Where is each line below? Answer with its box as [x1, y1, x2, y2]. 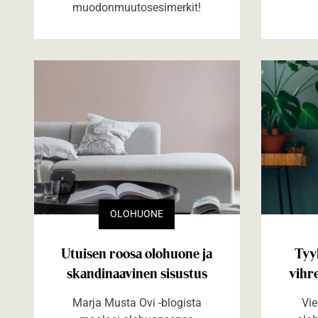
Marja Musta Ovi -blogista [72, 295, 202, 309]
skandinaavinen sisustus [66, 265, 207, 281]
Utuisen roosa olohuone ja [61, 245, 213, 261]
